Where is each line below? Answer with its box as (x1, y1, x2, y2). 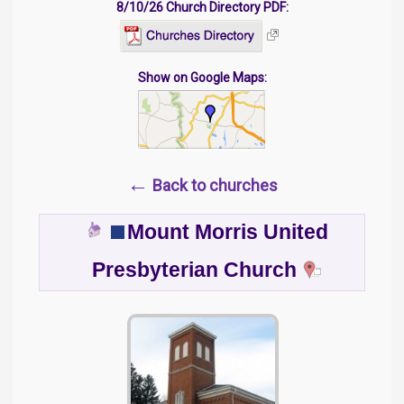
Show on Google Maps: (137, 69, 267, 85)
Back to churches (148, 175, 278, 195)
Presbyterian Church (91, 258, 297, 281)
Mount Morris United (126, 220, 328, 243)
